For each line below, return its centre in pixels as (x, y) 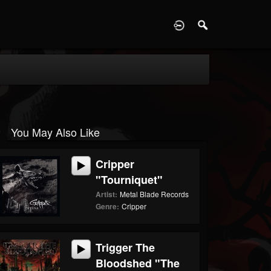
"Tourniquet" (129, 180)
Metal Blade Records (155, 194)
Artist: (107, 194)
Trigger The (126, 247)
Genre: (108, 206)
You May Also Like (55, 132)
